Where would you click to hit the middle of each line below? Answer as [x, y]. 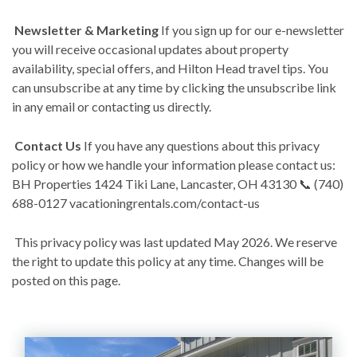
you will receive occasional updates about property [150, 49]
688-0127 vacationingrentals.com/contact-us [137, 203]
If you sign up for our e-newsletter [251, 30]
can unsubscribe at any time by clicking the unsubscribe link [174, 87]
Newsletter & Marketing [85, 30]
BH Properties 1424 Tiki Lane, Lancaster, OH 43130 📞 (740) [178, 184]
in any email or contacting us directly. [113, 106]
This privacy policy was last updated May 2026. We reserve [175, 242]
